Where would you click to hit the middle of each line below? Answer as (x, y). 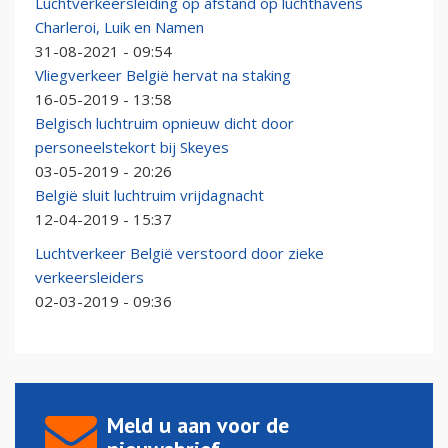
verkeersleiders (89, 277)
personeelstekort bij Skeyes (132, 147)
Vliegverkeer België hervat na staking (163, 75)
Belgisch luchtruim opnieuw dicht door (164, 123)
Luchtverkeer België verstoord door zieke (179, 253)
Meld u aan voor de (198, 425)
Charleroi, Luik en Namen (119, 27)
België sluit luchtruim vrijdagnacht (149, 195)
